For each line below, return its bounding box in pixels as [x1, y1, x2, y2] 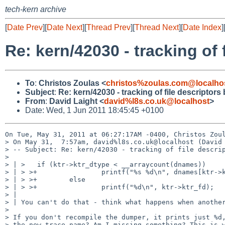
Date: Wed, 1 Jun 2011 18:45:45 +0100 [25, 105, 164, 115]
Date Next [47, 23, 82, 32]
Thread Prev [86, 23, 131, 32]
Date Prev [7, 23, 43, 32]
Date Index [183, 23, 221, 32]
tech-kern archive [5, 5, 66, 14]
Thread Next [135, 23, 179, 32]
